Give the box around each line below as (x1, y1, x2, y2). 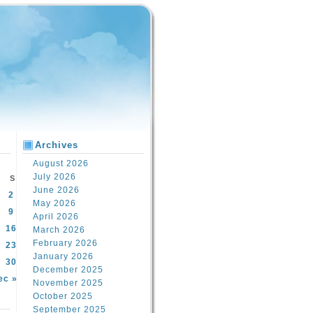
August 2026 (33, 159, 89, 168)
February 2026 (33, 238, 98, 248)
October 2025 (33, 291, 93, 301)
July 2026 (33, 172, 76, 182)
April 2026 (33, 212, 79, 221)
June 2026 (33, 185, 80, 195)
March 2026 (33, 225, 85, 235)
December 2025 (33, 265, 103, 275)
